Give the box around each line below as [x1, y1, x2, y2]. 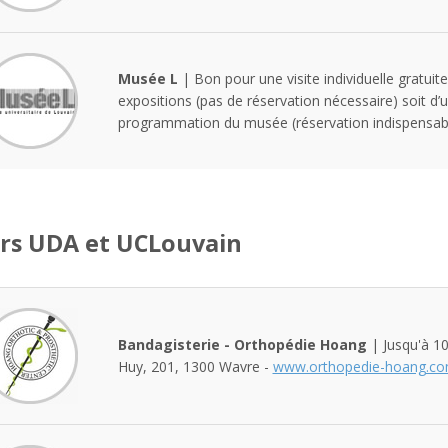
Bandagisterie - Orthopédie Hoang [117, 334, 367, 354]
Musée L [117, 68, 178, 88]
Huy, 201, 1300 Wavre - [117, 356, 273, 376]
